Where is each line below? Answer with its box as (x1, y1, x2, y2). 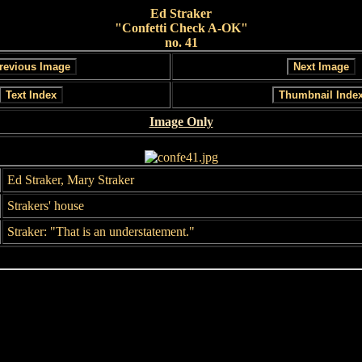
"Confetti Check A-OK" (114, 21, 248, 35)
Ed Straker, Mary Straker (7, 173, 134, 187)
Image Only (149, 115, 213, 128)
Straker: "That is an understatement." (7, 225, 195, 238)
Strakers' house (7, 199, 84, 213)
